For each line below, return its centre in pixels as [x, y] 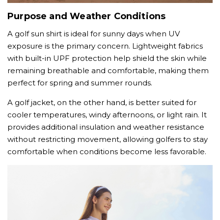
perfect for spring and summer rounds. [80, 83]
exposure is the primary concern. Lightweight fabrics [105, 46]
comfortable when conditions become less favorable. [107, 152]
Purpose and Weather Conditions [87, 16]
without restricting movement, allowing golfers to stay [108, 139]
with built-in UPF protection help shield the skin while [107, 58]
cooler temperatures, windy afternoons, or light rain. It [107, 115]
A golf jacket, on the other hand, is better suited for [102, 103]
